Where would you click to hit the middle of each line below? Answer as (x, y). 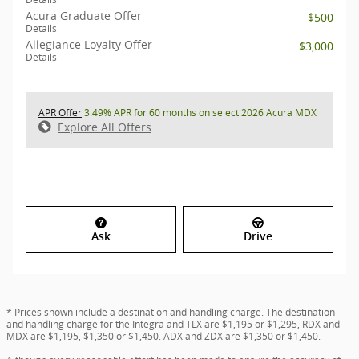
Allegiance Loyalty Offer (89, 45)
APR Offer (60, 113)
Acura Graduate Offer (84, 16)
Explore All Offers (105, 127)
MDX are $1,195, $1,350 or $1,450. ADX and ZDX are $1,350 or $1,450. (163, 336)
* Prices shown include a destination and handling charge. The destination (171, 312)
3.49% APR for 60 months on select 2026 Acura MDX (199, 113)
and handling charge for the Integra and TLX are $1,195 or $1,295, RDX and (173, 324)
